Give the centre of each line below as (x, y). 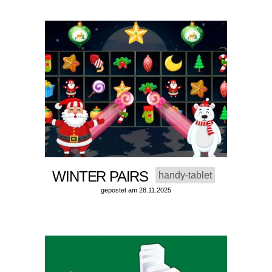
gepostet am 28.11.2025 (136, 190)
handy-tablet (185, 175)
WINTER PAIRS (104, 177)
